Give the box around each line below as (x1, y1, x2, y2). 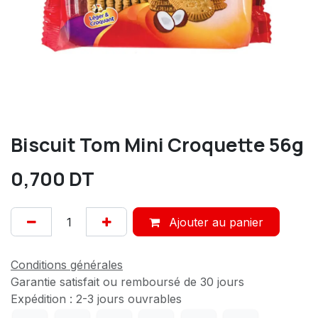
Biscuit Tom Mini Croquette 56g (11, 131, 304, 158)
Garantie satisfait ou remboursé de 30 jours (11, 274, 244, 289)
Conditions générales (11, 257, 123, 272)
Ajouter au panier (165, 214, 263, 229)
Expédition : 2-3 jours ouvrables (11, 291, 182, 306)
